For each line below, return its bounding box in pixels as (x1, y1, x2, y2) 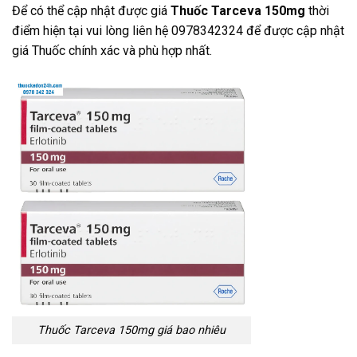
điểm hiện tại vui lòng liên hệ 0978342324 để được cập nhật (12, 23, 344, 39)
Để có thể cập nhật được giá (12, 3, 171, 19)
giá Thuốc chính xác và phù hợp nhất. (12, 43, 212, 59)
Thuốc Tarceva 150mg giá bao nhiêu (37, 324, 226, 338)
